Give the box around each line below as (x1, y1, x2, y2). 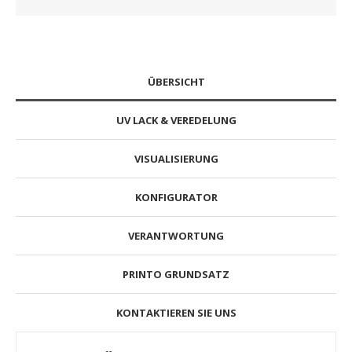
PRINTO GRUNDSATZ (123, 266, 229, 281)
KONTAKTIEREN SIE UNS (115, 305, 236, 320)
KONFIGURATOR (134, 189, 218, 204)
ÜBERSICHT (147, 74, 205, 89)
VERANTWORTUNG (128, 228, 224, 243)
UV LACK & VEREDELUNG (115, 112, 236, 127)
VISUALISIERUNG (134, 151, 218, 166)
